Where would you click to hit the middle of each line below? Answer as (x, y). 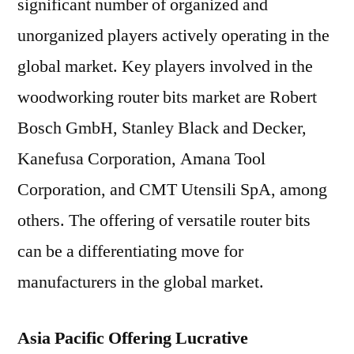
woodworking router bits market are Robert (167, 97)
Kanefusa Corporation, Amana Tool (141, 159)
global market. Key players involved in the (165, 66)
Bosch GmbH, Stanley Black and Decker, (162, 128)
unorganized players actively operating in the (173, 36)
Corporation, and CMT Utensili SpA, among (172, 190)
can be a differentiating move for (130, 251)
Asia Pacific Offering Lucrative (133, 338)
